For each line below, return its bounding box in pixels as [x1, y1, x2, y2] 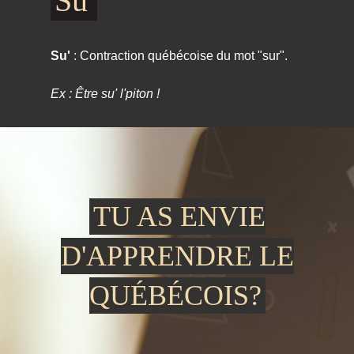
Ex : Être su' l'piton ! [51, 87, 160, 100]
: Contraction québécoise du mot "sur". [70, 49, 288, 62]
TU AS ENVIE [92, 201, 265, 232]
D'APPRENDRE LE [60, 240, 294, 272]
